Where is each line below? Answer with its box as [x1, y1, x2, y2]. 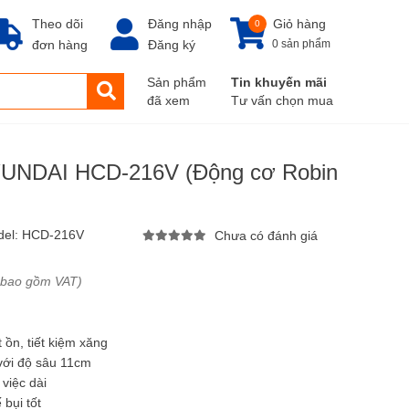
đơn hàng [32, 37, 88, 52]
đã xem [147, 93, 190, 108]
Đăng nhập [148, 16, 212, 31]
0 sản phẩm [272, 37, 330, 50]
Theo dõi [32, 16, 83, 31]
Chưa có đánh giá [215, 228, 318, 244]
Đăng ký [148, 37, 195, 52]
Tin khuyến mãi [231, 75, 327, 89]
